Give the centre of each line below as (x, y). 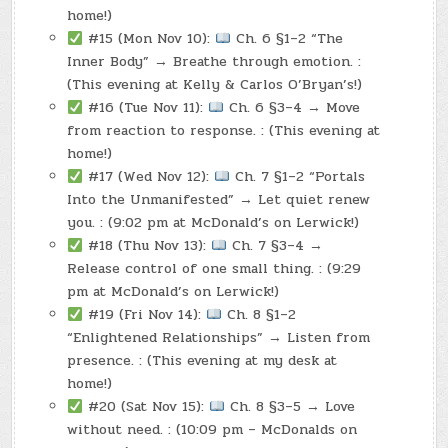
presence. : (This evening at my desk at (202, 361)
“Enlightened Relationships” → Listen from (219, 338)
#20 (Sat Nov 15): (146, 407)
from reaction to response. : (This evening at (224, 131)
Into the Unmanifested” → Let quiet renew (219, 200)
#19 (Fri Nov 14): (145, 315)
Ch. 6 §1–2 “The (287, 39)
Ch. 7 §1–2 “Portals (298, 177)
